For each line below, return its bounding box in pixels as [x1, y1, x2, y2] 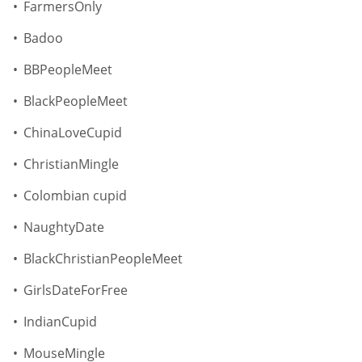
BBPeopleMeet [23, 61, 112, 79]
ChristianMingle [23, 155, 119, 174]
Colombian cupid [23, 187, 127, 205]
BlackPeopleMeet [23, 92, 128, 111]
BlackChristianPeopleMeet [23, 250, 183, 268]
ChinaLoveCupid [23, 124, 122, 142]
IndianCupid [23, 313, 97, 331]
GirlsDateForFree [23, 281, 128, 300]
